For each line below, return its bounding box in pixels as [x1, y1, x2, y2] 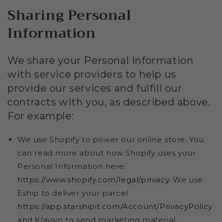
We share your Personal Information [7, 55, 194, 67]
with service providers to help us [7, 68, 176, 81]
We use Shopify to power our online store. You [17, 135, 205, 145]
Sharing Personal [7, 3, 132, 28]
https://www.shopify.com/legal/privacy [17, 175, 169, 185]
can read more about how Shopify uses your [17, 148, 196, 158]
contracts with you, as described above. [7, 96, 211, 109]
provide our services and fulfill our [7, 82, 182, 95]
